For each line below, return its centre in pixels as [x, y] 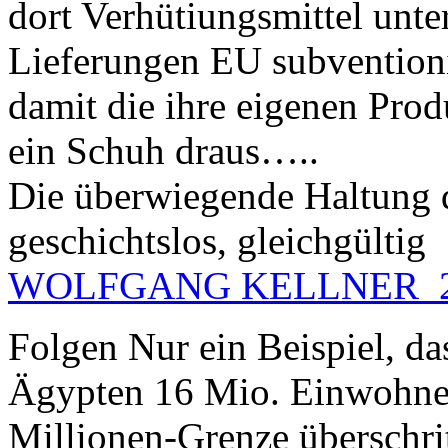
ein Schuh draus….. [163, 151]
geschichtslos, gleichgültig [217, 241]
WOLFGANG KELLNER [213, 286]
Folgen [63, 347]
